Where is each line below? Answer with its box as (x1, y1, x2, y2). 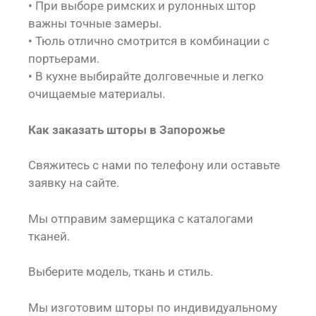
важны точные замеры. (28, 16, 162, 30)
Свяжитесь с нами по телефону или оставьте (28, 158, 280, 172)
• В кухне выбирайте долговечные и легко (28, 69, 264, 83)
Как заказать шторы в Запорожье (28, 122, 225, 137)
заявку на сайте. (28, 176, 119, 190)
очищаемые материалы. (28, 87, 165, 101)
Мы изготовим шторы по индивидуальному (28, 300, 277, 315)
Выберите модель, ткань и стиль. (28, 265, 213, 279)
